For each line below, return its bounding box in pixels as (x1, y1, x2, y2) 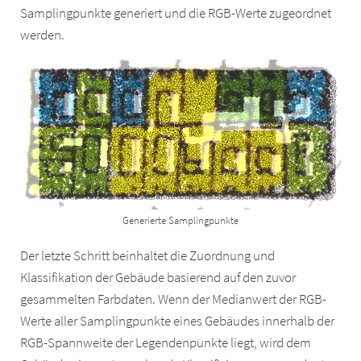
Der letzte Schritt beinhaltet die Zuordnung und (20, 247, 276, 264)
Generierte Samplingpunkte (122, 213, 239, 227)
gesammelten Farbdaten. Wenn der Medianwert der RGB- (20, 290, 327, 308)
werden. (20, 27, 65, 44)
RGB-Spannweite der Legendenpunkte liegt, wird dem (20, 334, 312, 351)
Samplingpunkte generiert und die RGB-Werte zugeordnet (20, 5, 332, 23)
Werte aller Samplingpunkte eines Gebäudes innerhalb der (20, 312, 335, 330)
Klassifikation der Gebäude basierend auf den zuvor (20, 268, 297, 286)
